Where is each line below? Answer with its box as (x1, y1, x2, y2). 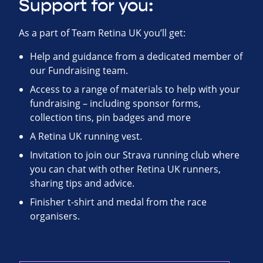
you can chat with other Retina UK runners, (30, 163, 221, 176)
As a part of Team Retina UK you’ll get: (19, 26, 186, 40)
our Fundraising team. (30, 64, 129, 77)
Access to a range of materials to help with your (30, 83, 241, 96)
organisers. (30, 210, 80, 223)
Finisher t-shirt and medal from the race (30, 195, 207, 209)
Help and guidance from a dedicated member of (30, 50, 243, 63)
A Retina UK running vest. (30, 130, 143, 143)
